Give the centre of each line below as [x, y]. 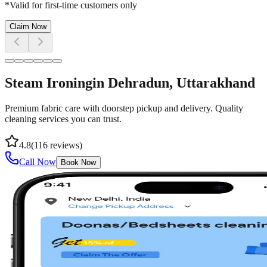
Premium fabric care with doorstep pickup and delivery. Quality [124, 108]
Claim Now [28, 27]
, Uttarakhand [212, 83]
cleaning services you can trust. [63, 119]
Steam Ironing [49, 83]
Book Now [78, 162]
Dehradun [139, 83]
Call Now [38, 162]
